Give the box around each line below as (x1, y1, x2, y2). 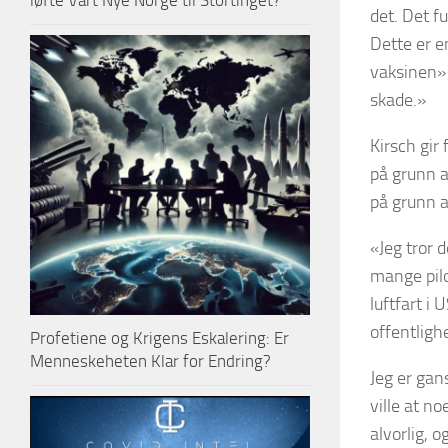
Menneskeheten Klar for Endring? (30, 351, 271, 372)
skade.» (370, 89, 426, 111)
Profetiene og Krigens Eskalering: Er (30, 328, 289, 349)
